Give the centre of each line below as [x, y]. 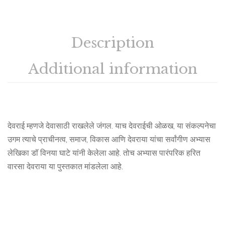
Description [113, 43]
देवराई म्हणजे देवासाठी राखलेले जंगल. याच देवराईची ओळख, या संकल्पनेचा [112, 126]
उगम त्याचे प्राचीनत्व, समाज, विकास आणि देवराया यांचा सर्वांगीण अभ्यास [109, 139]
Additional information [113, 69]
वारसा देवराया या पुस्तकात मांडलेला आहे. [65, 166]
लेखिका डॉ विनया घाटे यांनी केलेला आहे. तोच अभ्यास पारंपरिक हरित [104, 153]
